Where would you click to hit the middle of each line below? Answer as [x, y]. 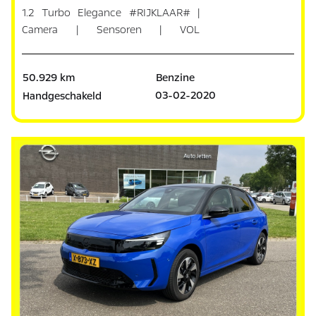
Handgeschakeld [62, 96]
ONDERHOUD [54, 47]
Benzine [175, 78]
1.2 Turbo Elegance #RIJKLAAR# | [111, 13]
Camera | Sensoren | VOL [111, 30]
